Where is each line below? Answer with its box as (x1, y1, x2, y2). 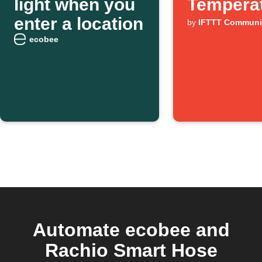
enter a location (14, 14, 143, 33)
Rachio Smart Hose (44, 240, 218, 261)
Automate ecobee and (32, 219, 230, 240)
